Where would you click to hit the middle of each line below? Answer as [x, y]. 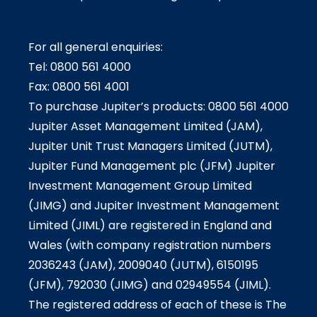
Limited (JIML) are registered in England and [150, 226]
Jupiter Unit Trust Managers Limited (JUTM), [150, 146]
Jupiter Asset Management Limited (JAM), [145, 127]
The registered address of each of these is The [157, 305]
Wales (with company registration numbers [150, 246]
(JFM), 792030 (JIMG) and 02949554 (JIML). [150, 285]
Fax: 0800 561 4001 [79, 87]
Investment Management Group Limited [140, 186]
